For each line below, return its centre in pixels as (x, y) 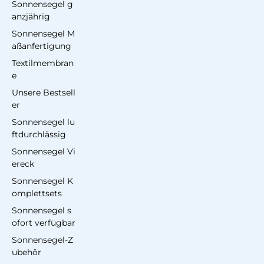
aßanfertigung (42, 46)
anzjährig (31, 17)
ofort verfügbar (44, 223)
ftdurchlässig (39, 135)
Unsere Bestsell (44, 93)
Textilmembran (43, 63)
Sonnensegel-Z (42, 240)
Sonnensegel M (43, 34)
